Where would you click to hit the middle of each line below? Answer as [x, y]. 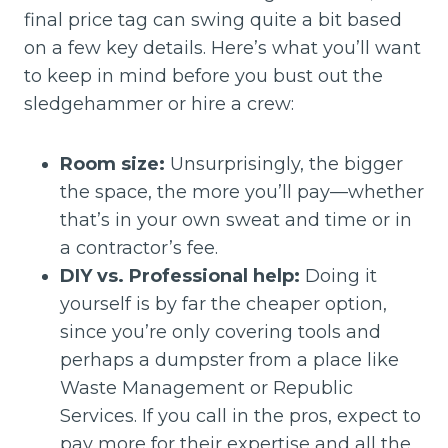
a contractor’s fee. [139, 248]
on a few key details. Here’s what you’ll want [222, 48]
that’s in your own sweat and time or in [236, 220]
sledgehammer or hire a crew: [159, 104]
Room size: [112, 164]
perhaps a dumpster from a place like [229, 360]
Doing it [338, 276]
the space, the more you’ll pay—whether [242, 192]
